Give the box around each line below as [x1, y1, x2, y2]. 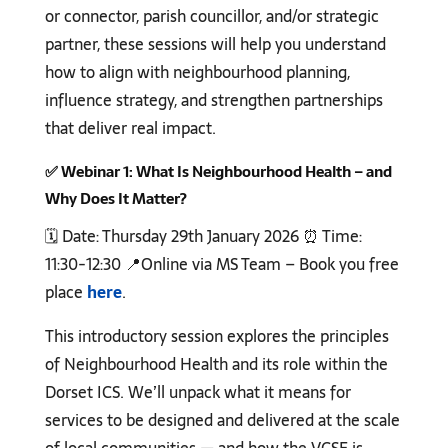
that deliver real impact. [44, 115, 216, 142]
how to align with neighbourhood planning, [44, 59, 350, 86]
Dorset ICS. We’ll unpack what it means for [44, 379, 351, 406]
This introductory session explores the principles [44, 323, 389, 350]
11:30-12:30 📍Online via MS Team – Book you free [44, 251, 399, 278]
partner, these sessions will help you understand [44, 31, 386, 58]
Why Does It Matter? [44, 186, 187, 212]
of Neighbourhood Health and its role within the [44, 351, 388, 378]
